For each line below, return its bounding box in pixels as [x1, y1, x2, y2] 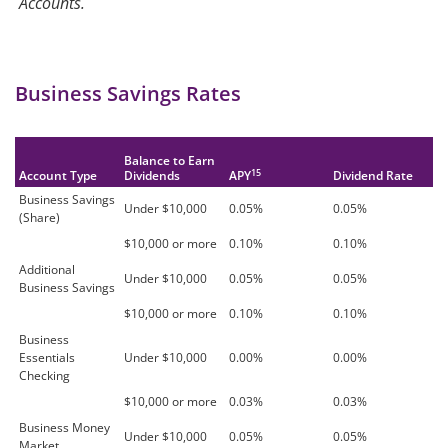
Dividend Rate [333, 167, 413, 184]
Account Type [19, 167, 97, 184]
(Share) [19, 209, 60, 226]
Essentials [19, 349, 75, 366]
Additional [19, 261, 75, 278]
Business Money [19, 419, 110, 436]
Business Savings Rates [15, 80, 241, 107]
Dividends [124, 167, 180, 184]
